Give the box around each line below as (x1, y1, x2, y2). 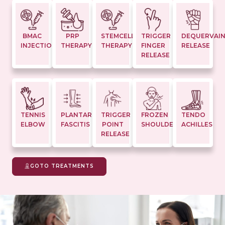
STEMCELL (101, 32, 135, 40)
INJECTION (21, 42, 57, 50)
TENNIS (21, 111, 45, 119)
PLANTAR (61, 111, 92, 119)
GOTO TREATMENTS (30, 163, 94, 170)
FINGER (141, 42, 165, 50)
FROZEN (141, 111, 168, 119)
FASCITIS (61, 121, 90, 129)
